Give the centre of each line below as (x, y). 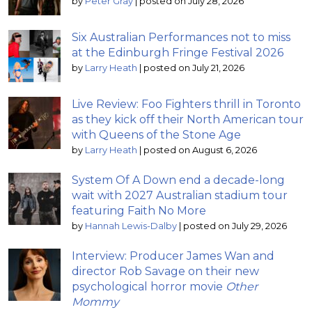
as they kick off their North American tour (188, 119)
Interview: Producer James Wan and (173, 256)
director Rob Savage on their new (165, 271)
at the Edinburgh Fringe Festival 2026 (178, 52)
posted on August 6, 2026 (200, 150)
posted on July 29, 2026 (235, 226)
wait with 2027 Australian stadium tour (180, 195)
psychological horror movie (149, 286)
